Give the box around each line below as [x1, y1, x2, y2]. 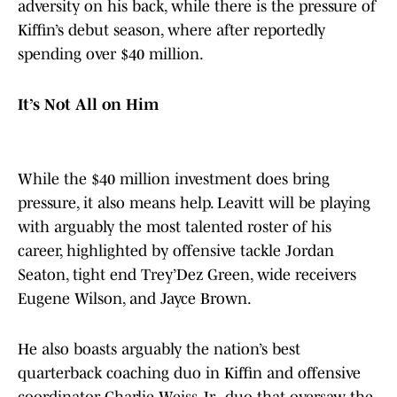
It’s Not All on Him [18, 96, 159, 114]
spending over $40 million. [18, 45, 206, 64]
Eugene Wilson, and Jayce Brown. [18, 290, 254, 308]
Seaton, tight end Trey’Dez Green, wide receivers [18, 266, 356, 284]
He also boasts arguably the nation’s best [18, 340, 300, 359]
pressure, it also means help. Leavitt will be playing [18, 194, 370, 213]
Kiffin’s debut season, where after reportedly [18, 21, 325, 40]
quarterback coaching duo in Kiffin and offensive [18, 364, 361, 383]
